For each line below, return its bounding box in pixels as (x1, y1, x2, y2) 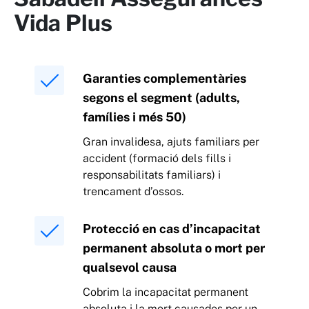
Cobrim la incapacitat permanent (83, 286, 248, 299)
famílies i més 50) (83, 110, 186, 125)
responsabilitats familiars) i (83, 168, 221, 182)
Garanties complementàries (83, 71, 246, 86)
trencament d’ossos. (83, 185, 183, 199)
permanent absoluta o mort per (83, 241, 265, 256)
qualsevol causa (83, 260, 177, 275)
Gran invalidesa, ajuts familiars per (83, 135, 259, 149)
